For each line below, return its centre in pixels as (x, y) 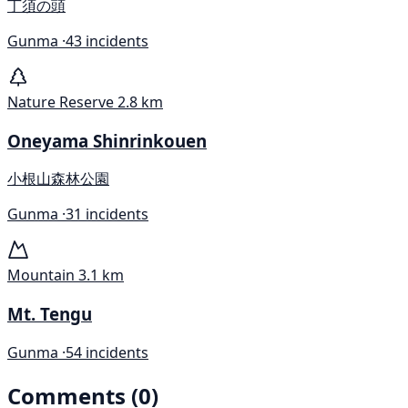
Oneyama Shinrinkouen (107, 140)
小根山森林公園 (58, 179)
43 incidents (107, 41)
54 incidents (107, 352)
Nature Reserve (61, 102)
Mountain (41, 275)
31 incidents (107, 214)
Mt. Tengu (50, 314)
